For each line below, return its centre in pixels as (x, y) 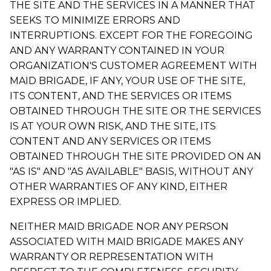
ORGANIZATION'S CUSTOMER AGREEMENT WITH (133, 65)
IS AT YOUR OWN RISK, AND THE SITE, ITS (113, 126)
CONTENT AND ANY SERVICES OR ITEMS (110, 141)
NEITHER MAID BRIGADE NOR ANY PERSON (119, 226)
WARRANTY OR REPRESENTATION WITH (112, 256)
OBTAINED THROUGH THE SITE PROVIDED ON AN (135, 156)
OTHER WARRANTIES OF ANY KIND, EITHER (119, 186)
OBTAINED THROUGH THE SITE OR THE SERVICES (135, 111)
